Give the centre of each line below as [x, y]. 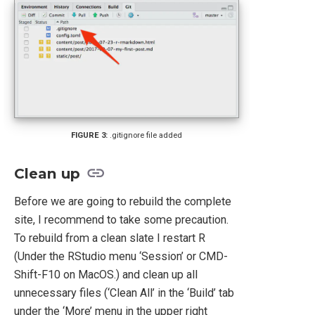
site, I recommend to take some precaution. [121, 220]
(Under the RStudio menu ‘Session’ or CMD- [121, 257]
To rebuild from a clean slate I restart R [110, 238]
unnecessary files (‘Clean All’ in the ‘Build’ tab [124, 293]
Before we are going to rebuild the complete [123, 202]
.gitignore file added [146, 135]
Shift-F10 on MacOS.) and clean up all [106, 275]
